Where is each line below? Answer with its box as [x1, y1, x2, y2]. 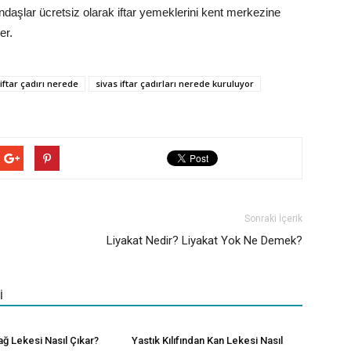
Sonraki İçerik [244, 213, 302, 225]
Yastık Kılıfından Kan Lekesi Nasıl [132, 335, 283, 347]
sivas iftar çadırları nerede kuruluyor [96, 78, 254, 90]
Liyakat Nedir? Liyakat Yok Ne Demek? [107, 233, 302, 248]
